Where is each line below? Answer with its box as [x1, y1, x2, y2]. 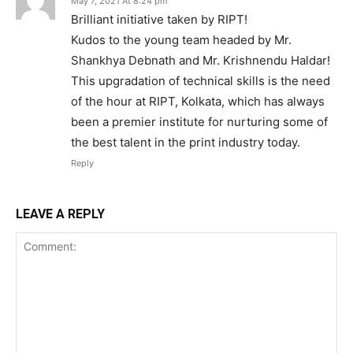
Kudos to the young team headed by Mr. [71, 32, 292, 48]
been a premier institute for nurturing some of [71, 114, 328, 130]
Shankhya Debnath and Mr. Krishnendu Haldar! [71, 53, 330, 69]
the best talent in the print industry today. [71, 135, 300, 150]
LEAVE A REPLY [16, 206, 105, 222]
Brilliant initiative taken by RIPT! [71, 12, 247, 28]
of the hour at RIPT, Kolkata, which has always [71, 94, 325, 110]
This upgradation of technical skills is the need [71, 73, 330, 89]
